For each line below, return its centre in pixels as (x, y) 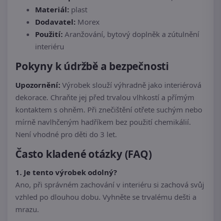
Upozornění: (38, 85)
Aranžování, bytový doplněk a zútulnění (131, 34)
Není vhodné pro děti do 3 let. (66, 134)
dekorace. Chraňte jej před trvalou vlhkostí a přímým (105, 97)
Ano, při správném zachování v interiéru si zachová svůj (110, 185)
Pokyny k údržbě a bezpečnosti (92, 66)
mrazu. (27, 209)
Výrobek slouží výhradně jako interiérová (131, 85)
